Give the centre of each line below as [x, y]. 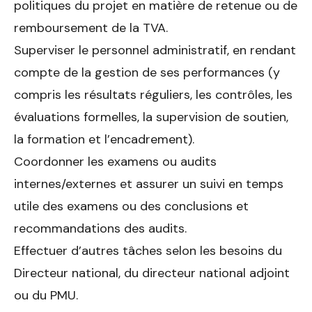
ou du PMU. [46, 295]
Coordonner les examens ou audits [115, 161]
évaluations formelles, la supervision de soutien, [151, 117]
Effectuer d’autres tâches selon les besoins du [148, 250]
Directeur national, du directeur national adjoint [152, 273]
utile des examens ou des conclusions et [131, 206]
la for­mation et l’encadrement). [104, 139]
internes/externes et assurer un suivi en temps [149, 184]
